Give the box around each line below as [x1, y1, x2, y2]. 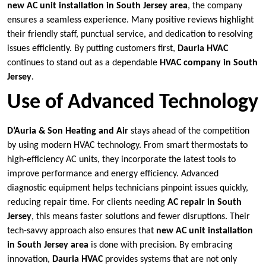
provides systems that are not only [103, 254, 237, 264]
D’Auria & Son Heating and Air [7, 126, 128, 136]
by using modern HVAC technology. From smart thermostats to [7, 140, 248, 150]
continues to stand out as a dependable [7, 58, 160, 68]
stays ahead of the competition [128, 126, 249, 136]
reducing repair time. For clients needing [7, 197, 167, 207]
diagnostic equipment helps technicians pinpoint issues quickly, [7, 183, 248, 193]
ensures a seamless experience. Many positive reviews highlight [7, 15, 254, 25]
